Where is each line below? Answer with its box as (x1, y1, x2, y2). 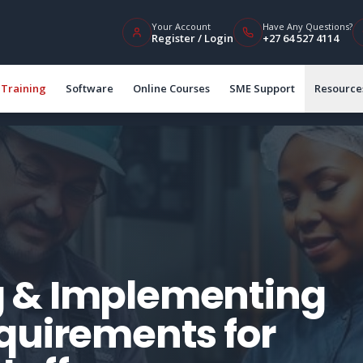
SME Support (229, 81, 295, 96)
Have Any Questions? (263, 19, 352, 32)
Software (66, 81, 113, 96)
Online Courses (133, 81, 210, 96)
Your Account (152, 19, 211, 32)
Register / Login (152, 30, 233, 45)
